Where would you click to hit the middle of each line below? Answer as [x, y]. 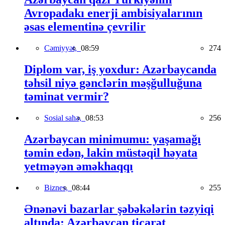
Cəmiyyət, [63, 48]
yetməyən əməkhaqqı [79, 166]
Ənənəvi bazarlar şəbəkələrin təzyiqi [119, 209]
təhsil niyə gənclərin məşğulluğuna [113, 83]
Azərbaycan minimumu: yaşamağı [113, 139]
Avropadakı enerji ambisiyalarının [113, 13]
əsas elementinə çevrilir [85, 27]
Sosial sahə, [65, 118]
